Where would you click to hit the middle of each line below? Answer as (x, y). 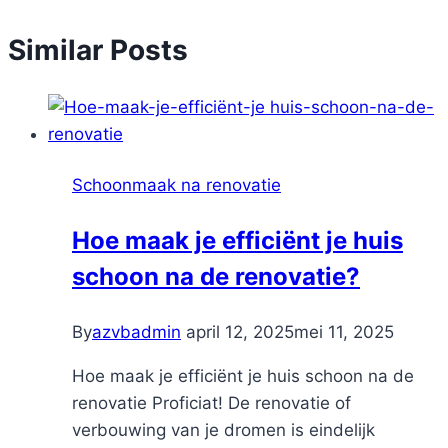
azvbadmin (136, 331)
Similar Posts (98, 49)
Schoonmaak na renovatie (176, 184)
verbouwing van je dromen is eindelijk (223, 429)
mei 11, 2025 (344, 331)
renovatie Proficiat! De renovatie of (211, 402)
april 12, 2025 (240, 331)
